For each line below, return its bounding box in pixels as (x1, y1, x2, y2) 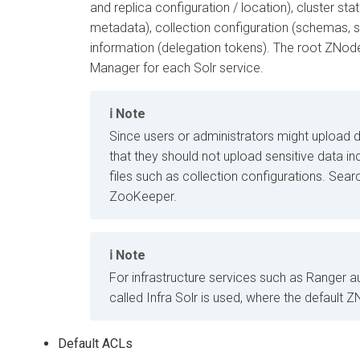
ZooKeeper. (109, 188, 177, 204)
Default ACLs (58, 336, 133, 352)
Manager (90, 59, 140, 76)
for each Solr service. (140, 59, 264, 76)
